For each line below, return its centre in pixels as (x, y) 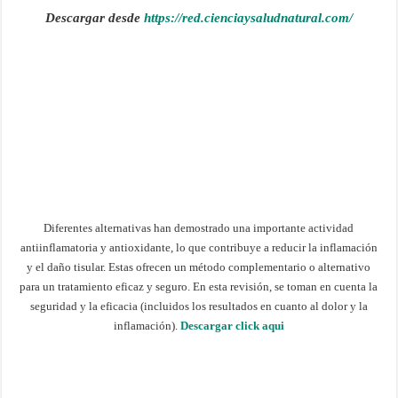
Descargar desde (94, 18)
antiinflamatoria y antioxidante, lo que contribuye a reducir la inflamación (199, 248)
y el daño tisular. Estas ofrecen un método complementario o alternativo (199, 267)
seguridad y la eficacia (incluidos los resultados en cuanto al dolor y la (199, 306)
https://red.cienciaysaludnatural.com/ (248, 18)
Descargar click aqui (232, 326)
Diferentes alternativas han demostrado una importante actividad (199, 228)
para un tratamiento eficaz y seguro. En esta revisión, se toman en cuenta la (199, 287)
